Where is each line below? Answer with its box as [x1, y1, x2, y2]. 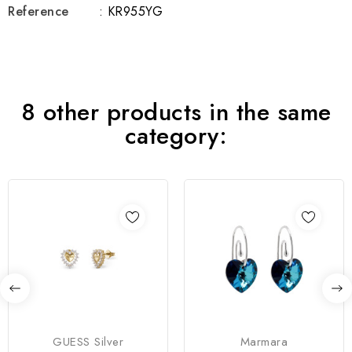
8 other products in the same [20, 95, 332, 130]
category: [124, 119, 228, 153]
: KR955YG [98, 2, 163, 21]
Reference [8, 2, 69, 21]
